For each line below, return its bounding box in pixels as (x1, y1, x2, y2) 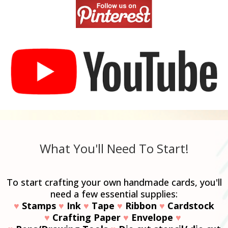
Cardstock (165, 199, 214, 212)
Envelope (131, 211, 176, 223)
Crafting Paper (50, 211, 123, 223)
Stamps (19, 199, 59, 212)
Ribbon (123, 199, 159, 212)
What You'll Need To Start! (39, 139, 189, 157)
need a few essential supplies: (50, 187, 178, 200)
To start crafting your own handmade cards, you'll (6, 176, 222, 188)
